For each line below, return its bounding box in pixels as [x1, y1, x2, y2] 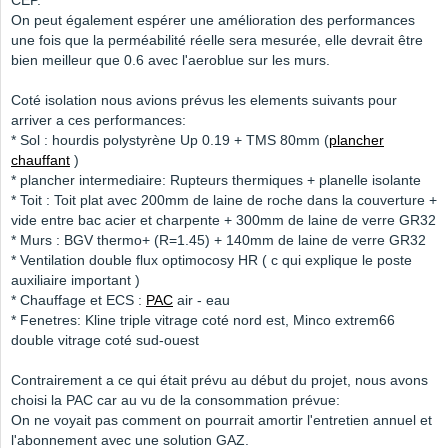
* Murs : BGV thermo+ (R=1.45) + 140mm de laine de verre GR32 [11, 232, 426, 249]
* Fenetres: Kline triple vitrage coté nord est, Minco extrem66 [11, 312, 395, 329]
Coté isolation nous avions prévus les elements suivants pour [11, 92, 397, 109]
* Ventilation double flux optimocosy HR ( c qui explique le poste [11, 252, 412, 269]
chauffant [11, 152, 70, 169]
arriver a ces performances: [11, 112, 186, 129]
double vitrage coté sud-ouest [11, 332, 199, 349]
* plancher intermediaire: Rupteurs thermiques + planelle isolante [11, 172, 421, 189]
